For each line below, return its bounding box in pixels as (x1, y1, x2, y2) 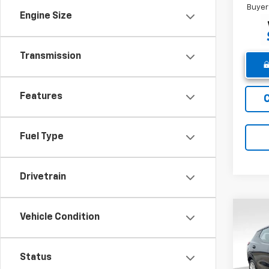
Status (20, 253, 52, 262)
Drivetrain (20, 172, 66, 182)
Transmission (20, 52, 81, 61)
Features (20, 92, 62, 101)
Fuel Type (20, 132, 64, 142)
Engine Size (20, 11, 72, 21)
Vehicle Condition (20, 213, 100, 222)
